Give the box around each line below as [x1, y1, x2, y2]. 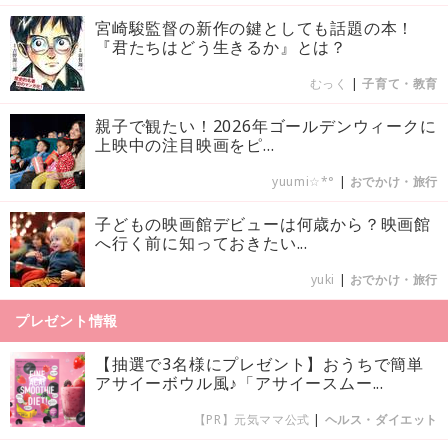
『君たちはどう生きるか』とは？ [95, 35, 347, 58]
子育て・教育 [362, 74, 438, 92]
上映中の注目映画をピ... [95, 133, 275, 156]
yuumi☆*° [272, 172, 335, 190]
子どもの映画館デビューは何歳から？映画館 [95, 212, 431, 235]
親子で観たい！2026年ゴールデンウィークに [95, 114, 437, 137]
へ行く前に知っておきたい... [95, 231, 308, 254]
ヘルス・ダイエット [324, 410, 438, 428]
